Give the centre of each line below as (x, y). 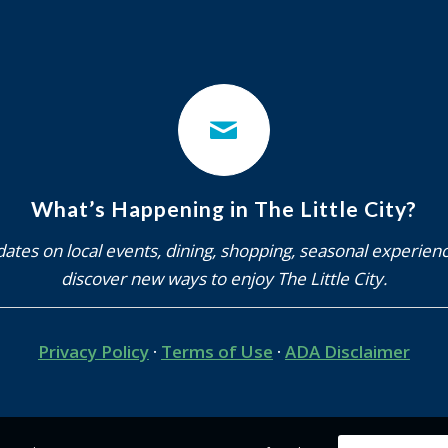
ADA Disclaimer (347, 352)
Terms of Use (216, 352)
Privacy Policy (93, 352)
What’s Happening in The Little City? (223, 209)
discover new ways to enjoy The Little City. (223, 278)
